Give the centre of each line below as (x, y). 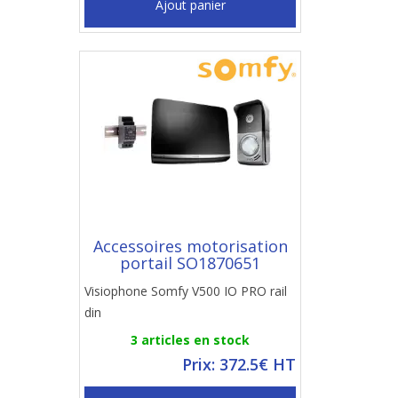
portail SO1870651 (190, 263)
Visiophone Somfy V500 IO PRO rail (186, 291)
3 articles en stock (190, 340)
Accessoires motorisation (190, 246)
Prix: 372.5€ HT (239, 364)
